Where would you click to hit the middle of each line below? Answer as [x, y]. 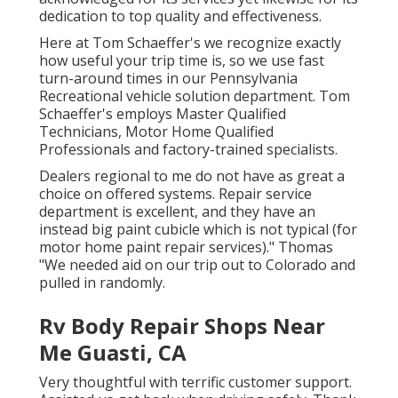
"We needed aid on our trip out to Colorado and [197, 265]
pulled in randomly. [102, 283]
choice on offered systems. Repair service [175, 194]
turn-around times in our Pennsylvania [168, 79]
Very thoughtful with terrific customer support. [195, 382]
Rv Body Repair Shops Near [182, 326]
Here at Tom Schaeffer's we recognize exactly [190, 43]
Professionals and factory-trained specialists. [188, 150]
